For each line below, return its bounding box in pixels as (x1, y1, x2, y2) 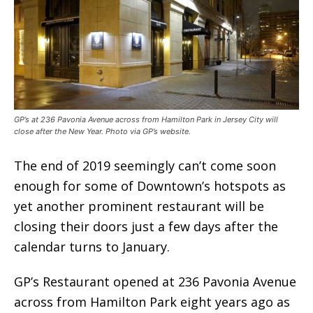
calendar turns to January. (14, 238, 170, 255)
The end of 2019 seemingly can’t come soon (14, 156, 276, 174)
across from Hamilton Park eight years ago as (14, 293, 290, 310)
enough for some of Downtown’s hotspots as (14, 177, 286, 194)
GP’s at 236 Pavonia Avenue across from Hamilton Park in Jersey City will (14, 114, 278, 124)
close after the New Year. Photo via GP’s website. (14, 126, 191, 136)
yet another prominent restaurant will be (14, 197, 264, 214)
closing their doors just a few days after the (14, 217, 278, 235)
